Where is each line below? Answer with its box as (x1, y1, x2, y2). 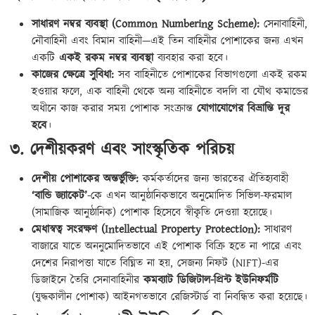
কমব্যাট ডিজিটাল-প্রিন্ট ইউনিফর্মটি (143, 272, 278, 289)
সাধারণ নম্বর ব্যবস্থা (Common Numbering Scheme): (32, 16, 259, 33)
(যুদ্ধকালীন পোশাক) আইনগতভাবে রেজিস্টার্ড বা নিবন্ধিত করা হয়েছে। (32, 289, 307, 306)
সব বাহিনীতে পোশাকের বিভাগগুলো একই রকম (114, 67, 307, 84)
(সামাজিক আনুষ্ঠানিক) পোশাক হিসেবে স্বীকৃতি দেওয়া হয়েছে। (32, 205, 272, 221)
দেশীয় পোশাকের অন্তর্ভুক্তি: (32, 171, 139, 188)
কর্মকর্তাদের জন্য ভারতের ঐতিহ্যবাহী (139, 171, 288, 188)
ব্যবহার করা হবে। (153, 50, 228, 67)
